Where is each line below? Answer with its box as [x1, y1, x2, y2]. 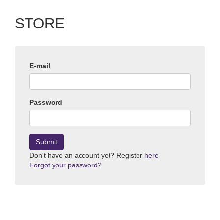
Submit [36, 138, 57, 146]
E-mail [29, 62, 50, 70]
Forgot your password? [29, 161, 102, 169]
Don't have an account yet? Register [29, 151, 144, 159]
